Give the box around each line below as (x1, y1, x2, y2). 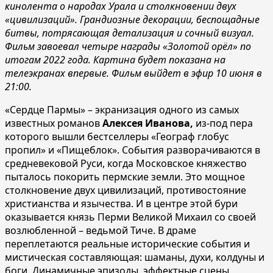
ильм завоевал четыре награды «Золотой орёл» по (12, 39, 251, 53)
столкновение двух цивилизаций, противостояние (5, 183, 246, 197)
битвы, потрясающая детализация (5, 26, 174, 40)
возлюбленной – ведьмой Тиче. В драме (5, 223, 196, 237)
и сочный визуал (174, 26, 252, 40)
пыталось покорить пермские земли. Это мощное (5, 169, 245, 183)
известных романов (5, 116, 102, 130)
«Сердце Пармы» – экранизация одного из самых (5, 102, 239, 116)
